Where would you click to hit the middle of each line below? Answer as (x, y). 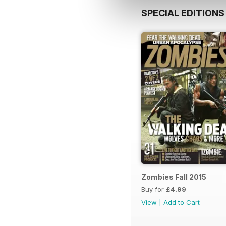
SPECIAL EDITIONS (183, 13)
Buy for (154, 189)
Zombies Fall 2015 (174, 177)
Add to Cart (182, 203)
